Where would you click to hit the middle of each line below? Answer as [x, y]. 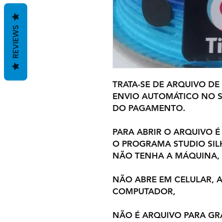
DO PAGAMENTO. [149, 108]
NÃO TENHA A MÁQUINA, [166, 156]
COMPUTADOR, [144, 191]
